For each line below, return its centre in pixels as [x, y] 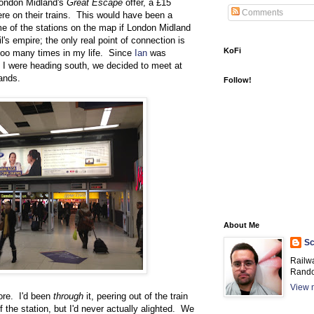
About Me [241, 225]
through [68, 296]
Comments [261, 13]
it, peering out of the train [136, 296]
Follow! [238, 80]
